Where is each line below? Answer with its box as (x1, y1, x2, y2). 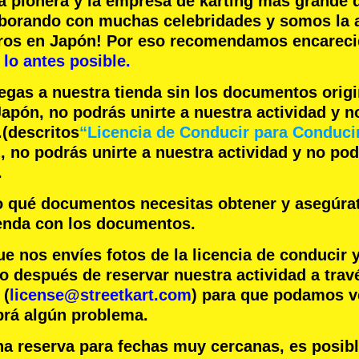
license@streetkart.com (10, 286, 192, 305)
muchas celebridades (99, 12, 261, 30)
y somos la (261, 12, 354, 30)
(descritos (2, 123, 79, 142)
